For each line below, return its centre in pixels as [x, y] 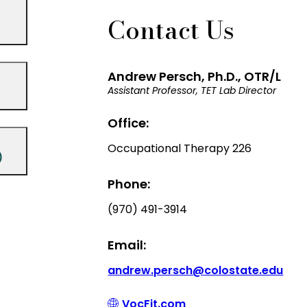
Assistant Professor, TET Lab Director [192, 90]
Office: [128, 123]
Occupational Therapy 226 [180, 148]
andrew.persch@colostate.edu [196, 270]
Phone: [129, 184]
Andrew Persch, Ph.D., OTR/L [195, 76]
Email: [127, 245]
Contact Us [171, 30]
